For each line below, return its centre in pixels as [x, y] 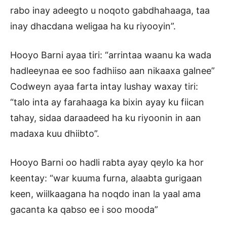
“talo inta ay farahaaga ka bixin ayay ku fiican [107, 102]
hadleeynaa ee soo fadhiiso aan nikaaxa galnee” [112, 71]
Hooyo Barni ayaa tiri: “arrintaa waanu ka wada [111, 55]
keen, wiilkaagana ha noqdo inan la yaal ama [105, 194]
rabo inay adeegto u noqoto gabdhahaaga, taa [110, 11]
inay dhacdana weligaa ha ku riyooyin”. [93, 26]
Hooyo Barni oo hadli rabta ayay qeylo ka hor [107, 163]
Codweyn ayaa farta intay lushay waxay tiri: [104, 87]
